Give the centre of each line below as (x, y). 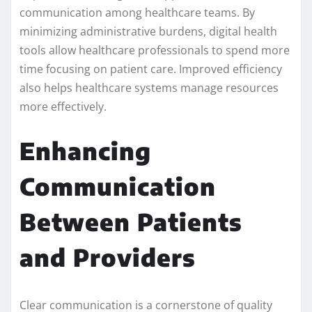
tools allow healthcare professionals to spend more (155, 50)
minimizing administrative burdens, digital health (148, 32)
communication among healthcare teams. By (137, 13)
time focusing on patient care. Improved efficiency (151, 69)
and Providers (108, 257)
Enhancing (85, 151)
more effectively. (63, 107)
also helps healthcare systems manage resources (149, 88)
